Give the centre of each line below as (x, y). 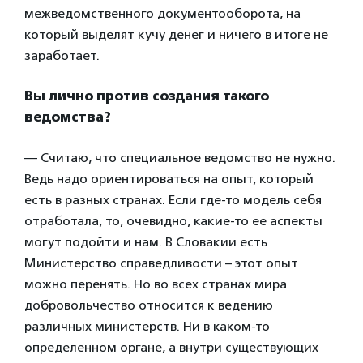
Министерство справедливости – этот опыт (161, 263)
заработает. (62, 55)
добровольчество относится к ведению (149, 305)
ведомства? (68, 117)
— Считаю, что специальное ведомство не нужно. (180, 157)
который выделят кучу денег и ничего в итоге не (176, 34)
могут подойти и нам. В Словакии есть (146, 241)
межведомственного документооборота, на (162, 13)
